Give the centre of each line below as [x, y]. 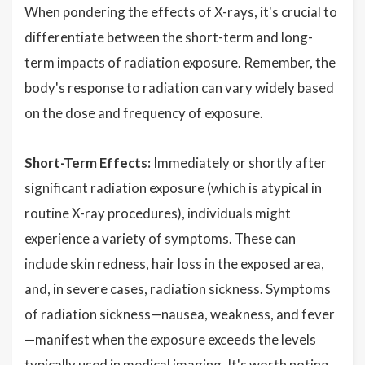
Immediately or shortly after [239, 163]
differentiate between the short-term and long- [169, 37]
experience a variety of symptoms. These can [160, 239]
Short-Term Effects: [88, 163]
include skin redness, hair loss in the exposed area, [174, 264]
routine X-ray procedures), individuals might [158, 213]
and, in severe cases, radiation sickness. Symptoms [178, 289]
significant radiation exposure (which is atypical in [173, 188]
